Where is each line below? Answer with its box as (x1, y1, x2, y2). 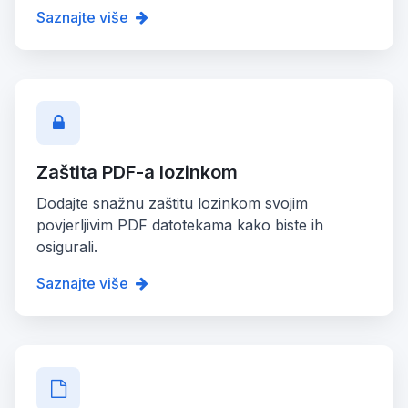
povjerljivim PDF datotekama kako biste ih (36, 215, 323, 234)
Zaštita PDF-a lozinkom (36, 160, 238, 183)
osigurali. (36, 237, 97, 256)
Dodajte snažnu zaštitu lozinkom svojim (36, 193, 308, 212)
